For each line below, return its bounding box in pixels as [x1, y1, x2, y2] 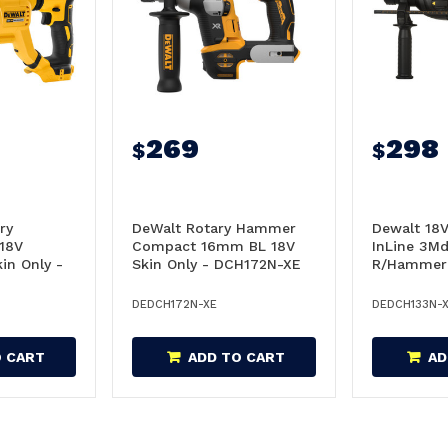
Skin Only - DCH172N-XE [132, 256, 301, 272]
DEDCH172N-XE [132, 298, 217, 311]
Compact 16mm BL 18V [132, 238, 295, 254]
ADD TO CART [188, 349, 285, 365]
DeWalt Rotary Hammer [132, 220, 296, 236]
